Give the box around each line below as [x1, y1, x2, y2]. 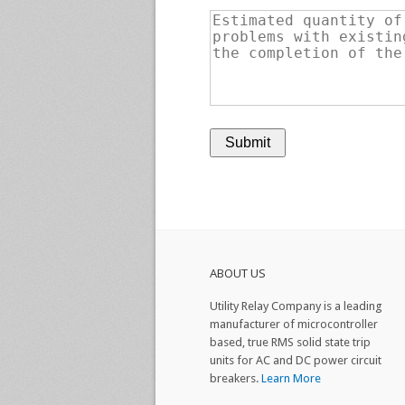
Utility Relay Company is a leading [210, 298, 382, 313]
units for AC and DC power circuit [210, 353, 381, 367]
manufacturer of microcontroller [210, 316, 378, 331]
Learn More [261, 371, 321, 385]
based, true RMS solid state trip [210, 334, 371, 349]
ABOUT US [210, 264, 266, 281]
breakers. [210, 371, 261, 385]
